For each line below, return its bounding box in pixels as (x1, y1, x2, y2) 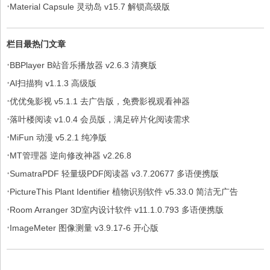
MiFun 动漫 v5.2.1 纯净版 (10, 132, 107, 142)
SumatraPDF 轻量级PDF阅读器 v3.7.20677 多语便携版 (10, 168, 219, 178)
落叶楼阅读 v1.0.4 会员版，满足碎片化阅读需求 (10, 114, 190, 124)
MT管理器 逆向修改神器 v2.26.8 (10, 150, 131, 160)
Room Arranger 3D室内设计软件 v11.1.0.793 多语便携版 (10, 204, 224, 215)
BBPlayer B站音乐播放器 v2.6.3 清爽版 (10, 60, 157, 70)
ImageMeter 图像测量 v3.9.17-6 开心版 (10, 222, 159, 233)
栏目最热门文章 (7, 37, 66, 49)
